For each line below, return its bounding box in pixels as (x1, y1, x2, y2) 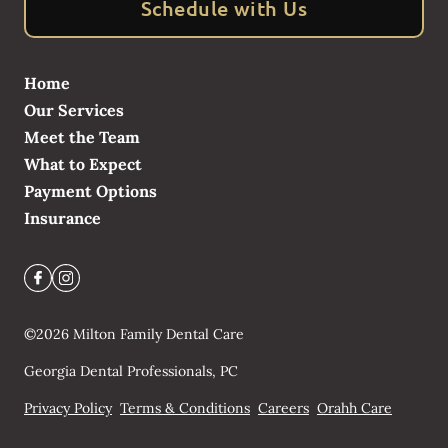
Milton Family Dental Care (73, 325, 244, 344)
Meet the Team (24, 127, 140, 148)
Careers (258, 399, 309, 418)
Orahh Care (317, 399, 392, 418)
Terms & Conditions (120, 399, 250, 418)
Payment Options (24, 181, 157, 202)
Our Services (24, 100, 124, 121)
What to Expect (24, 154, 142, 175)
